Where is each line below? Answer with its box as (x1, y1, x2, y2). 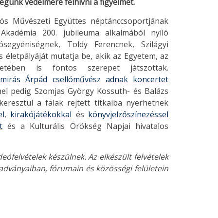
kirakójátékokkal (10, 109, 72, 120)
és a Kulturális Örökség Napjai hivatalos (2, 121, 169, 131)
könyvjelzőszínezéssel (88, 109, 169, 120)
